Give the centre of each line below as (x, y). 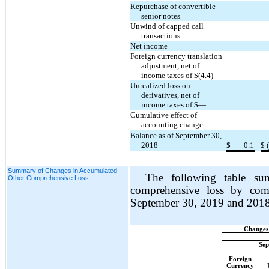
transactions (161, 35)
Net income (149, 46)
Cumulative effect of (164, 115)
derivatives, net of (171, 95)
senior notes (161, 16)
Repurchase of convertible (173, 6)
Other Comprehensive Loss (48, 177)
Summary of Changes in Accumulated (62, 170)
